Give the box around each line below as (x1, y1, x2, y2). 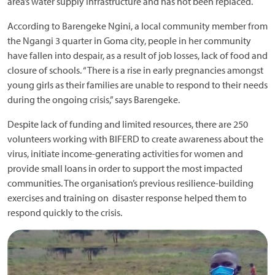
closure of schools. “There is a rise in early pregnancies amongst (7, 64, 263, 76)
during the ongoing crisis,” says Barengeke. (7, 93, 180, 106)
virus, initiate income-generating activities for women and (7, 147, 243, 160)
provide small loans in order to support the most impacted (7, 162, 242, 174)
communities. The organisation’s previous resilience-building (7, 177, 254, 189)
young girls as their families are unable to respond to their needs (7, 79, 268, 91)
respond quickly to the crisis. (7, 206, 122, 219)
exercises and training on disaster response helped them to (7, 192, 247, 204)
